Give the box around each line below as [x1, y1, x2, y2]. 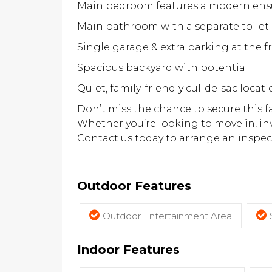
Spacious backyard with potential [77, 62, 248, 73]
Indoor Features [77, 242, 180, 257]
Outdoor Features [77, 178, 191, 193]
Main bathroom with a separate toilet [77, 21, 269, 32]
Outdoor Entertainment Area [103, 210, 232, 222]
